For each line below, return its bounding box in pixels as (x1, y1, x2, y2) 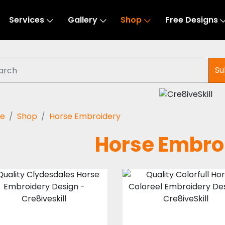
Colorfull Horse (148, 185, 224, 200)
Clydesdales (12, 185, 76, 200)
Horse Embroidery (49, 110, 121, 122)
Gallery (67, 14, 97, 26)
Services (9, 14, 45, 26)
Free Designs (165, 14, 218, 26)
